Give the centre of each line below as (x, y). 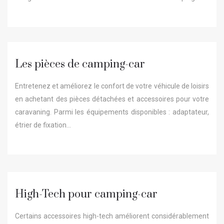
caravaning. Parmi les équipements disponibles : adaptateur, (112, 112)
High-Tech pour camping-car (86, 194)
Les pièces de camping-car (80, 64)
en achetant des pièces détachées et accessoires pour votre (112, 99)
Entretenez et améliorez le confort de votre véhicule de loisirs (112, 86)
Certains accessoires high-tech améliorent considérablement (112, 216)
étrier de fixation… (43, 125)
